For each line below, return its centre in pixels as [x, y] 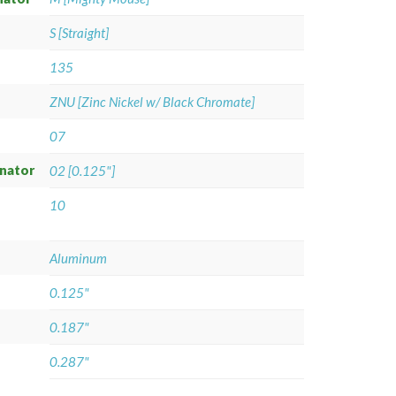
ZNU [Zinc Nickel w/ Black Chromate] [152, 102]
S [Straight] [79, 33]
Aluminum [78, 258]
